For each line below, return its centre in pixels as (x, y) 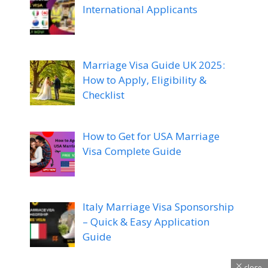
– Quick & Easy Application (146, 221)
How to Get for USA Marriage (151, 136)
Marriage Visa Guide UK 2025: (153, 65)
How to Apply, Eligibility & (144, 80)
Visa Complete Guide (132, 151)
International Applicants (140, 9)
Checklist (103, 95)
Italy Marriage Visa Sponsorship (158, 206)
